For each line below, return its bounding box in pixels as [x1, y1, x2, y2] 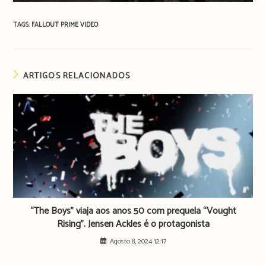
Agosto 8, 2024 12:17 [109, 235, 166, 247]
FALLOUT [31, 19, 61, 30]
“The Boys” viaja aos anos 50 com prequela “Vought [30, 202, 236, 219]
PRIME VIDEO [61, 19, 99, 30]
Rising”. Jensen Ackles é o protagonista [56, 216, 210, 232]
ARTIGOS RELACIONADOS [23, 69, 131, 83]
